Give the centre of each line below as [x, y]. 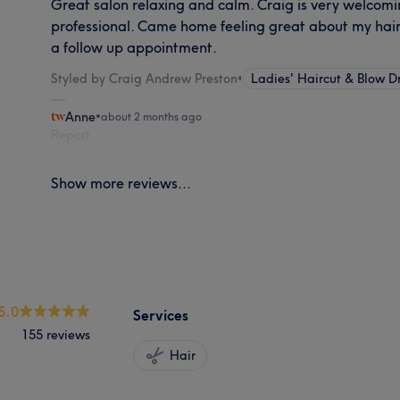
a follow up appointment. [134, 47]
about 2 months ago [152, 116]
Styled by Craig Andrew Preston [145, 78]
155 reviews [56, 334]
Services [161, 315]
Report [71, 134]
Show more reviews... [121, 183]
